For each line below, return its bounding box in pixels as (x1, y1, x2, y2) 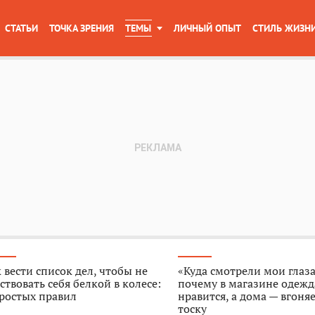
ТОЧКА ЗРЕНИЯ (49, 22, 114, 34)
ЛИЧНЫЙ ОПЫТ (174, 22, 241, 34)
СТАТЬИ (5, 22, 38, 34)
